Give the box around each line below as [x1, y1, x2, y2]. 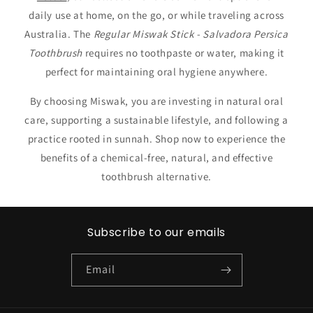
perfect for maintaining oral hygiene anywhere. [45, 65, 268, 78]
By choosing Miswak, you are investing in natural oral [29, 94, 284, 108]
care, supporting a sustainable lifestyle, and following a [24, 113, 289, 126]
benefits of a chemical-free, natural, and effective [40, 151, 273, 164]
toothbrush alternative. [101, 170, 212, 183]
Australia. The [24, 27, 91, 41]
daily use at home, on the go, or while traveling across [28, 8, 284, 22]
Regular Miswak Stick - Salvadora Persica [93, 27, 289, 41]
